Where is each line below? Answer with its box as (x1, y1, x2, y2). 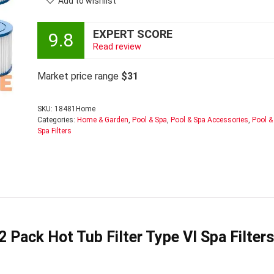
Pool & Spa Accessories (170, 116, 248, 124)
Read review (92, 41, 141, 52)
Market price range (37, 70, 121, 82)
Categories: (37, 116, 77, 124)
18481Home (54, 105, 95, 113)
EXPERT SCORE (92, 27, 172, 40)
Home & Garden (76, 116, 128, 124)
